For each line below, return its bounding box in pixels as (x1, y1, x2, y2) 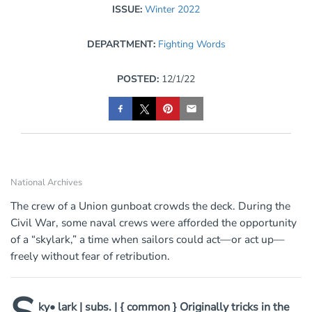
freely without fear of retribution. (10, 249, 170, 264)
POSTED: (117, 72, 159, 86)
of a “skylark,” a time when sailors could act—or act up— (10, 232, 285, 247)
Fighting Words (157, 38, 226, 52)
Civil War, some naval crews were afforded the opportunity (10, 215, 297, 231)
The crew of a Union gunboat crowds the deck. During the (10, 198, 290, 214)
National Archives (10, 176, 82, 189)
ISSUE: (112, 3, 142, 17)
